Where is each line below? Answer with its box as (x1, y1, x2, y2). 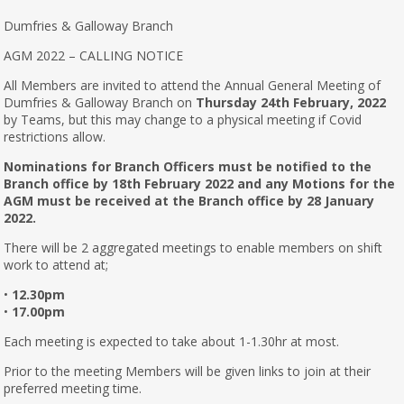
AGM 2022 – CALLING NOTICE (4, 47, 184, 64)
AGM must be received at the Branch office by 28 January (4, 192, 375, 209)
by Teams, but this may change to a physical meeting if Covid (4, 111, 363, 128)
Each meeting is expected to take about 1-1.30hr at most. (4, 333, 340, 350)
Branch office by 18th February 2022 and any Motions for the (4, 175, 396, 192)
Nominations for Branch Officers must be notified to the (4, 158, 372, 175)
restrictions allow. (4, 128, 106, 145)
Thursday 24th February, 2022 (196, 94, 387, 111)
